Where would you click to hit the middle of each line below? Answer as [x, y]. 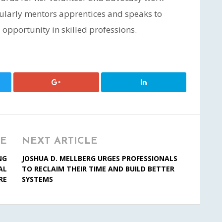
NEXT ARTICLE [60, 141]
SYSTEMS [37, 179]
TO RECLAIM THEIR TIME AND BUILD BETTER [98, 169]
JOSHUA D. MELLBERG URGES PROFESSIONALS [100, 158]
